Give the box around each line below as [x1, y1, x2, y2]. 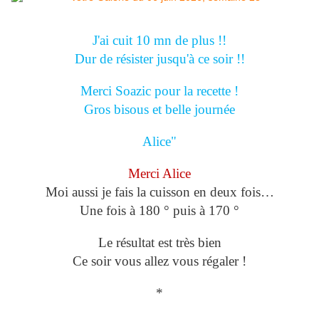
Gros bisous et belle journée [84, 102, 235, 117]
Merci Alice [128, 166, 191, 182]
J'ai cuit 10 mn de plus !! [93, 33, 226, 48]
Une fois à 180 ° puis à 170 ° [80, 203, 239, 219]
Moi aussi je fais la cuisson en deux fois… [45, 184, 274, 200]
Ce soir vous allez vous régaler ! [73, 253, 246, 269]
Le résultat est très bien [98, 235, 221, 251]
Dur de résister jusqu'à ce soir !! [74, 51, 245, 67]
